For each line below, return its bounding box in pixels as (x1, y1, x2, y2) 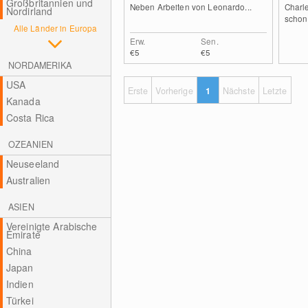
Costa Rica (5, 111, 55, 124)
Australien (5, 173, 51, 187)
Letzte (262, 85, 287, 97)
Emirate (5, 228, 41, 241)
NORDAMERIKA (8, 59, 72, 71)
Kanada (5, 94, 41, 108)
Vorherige (155, 85, 193, 97)
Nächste (222, 85, 255, 97)
